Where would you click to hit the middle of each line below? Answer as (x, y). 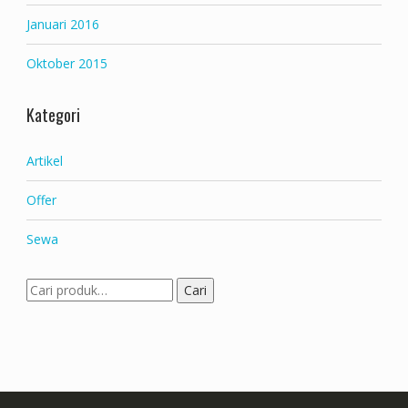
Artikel (44, 160)
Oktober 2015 (66, 63)
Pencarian (54, 286)
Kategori (53, 114)
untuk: (43, 306)
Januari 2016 (62, 24)
